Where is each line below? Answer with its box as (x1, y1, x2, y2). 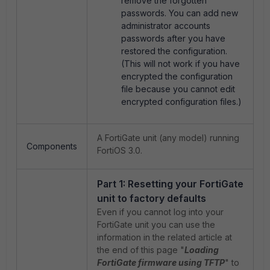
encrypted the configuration (121, 71, 233, 81)
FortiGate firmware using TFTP (97, 257, 225, 268)
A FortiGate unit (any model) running (97, 133, 239, 143)
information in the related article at (97, 232, 232, 242)
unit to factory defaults (97, 192, 206, 204)
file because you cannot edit (121, 84, 235, 94)
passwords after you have (121, 33, 225, 43)
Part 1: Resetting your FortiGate (97, 178, 243, 190)
